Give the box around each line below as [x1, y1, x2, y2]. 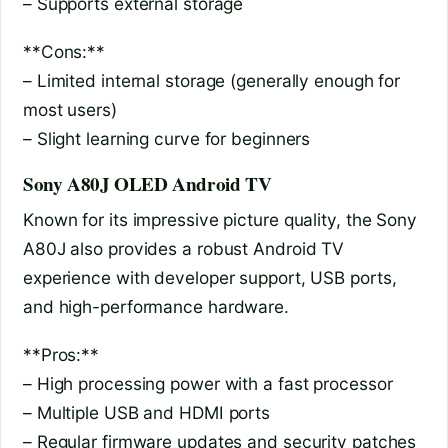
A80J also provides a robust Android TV [23, 237, 345, 259]
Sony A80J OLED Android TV [23, 170, 272, 199]
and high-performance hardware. [23, 295, 289, 317]
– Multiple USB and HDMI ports [23, 402, 271, 424]
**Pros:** [23, 344, 100, 366]
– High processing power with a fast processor [23, 373, 393, 395]
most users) [23, 99, 117, 121]
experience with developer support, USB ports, [23, 266, 397, 288]
